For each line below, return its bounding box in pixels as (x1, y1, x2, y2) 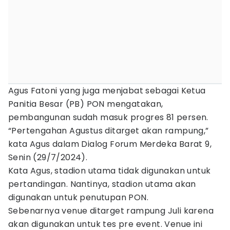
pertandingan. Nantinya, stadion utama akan (8, 178, 196, 190)
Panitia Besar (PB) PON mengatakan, (8, 98, 163, 110)
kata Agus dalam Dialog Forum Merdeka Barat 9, (8, 138, 212, 150)
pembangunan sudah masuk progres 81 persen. (8, 111, 208, 123)
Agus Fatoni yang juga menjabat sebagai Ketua (8, 85, 206, 97)
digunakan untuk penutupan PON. (8, 191, 148, 203)
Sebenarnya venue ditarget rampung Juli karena (8, 205, 214, 217)
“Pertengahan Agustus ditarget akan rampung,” (8, 125, 209, 137)
